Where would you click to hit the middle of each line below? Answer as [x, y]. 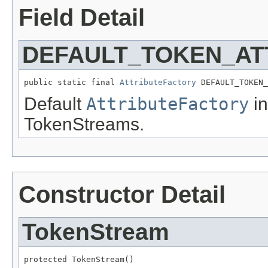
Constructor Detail [122, 195]
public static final [72, 82]
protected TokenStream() [79, 260]
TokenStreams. [84, 124]
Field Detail [82, 17]
